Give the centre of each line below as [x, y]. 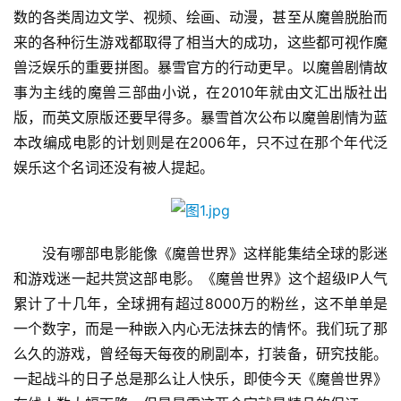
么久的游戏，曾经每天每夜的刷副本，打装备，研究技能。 [200, 354]
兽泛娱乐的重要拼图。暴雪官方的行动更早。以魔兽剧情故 [200, 68]
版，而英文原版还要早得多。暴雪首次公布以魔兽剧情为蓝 [200, 118]
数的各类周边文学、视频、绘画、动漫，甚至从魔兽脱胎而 [200, 17]
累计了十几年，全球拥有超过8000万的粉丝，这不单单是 [200, 304]
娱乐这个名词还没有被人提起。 [114, 168]
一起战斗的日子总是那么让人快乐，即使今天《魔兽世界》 [200, 379]
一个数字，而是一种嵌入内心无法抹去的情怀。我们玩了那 [200, 329]
